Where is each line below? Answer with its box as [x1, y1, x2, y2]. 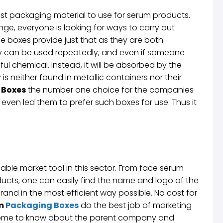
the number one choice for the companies [26, 84, 194, 96]
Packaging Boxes [5, 199, 79, 211]
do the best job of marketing [79, 199, 192, 211]
